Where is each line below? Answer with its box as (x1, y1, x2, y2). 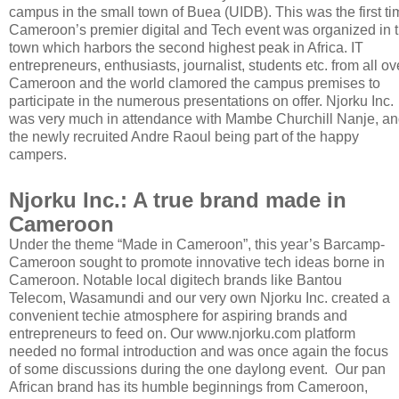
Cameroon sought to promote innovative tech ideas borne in (9, 255, 385, 271)
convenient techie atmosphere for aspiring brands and (9, 308, 347, 324)
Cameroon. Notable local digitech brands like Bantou (9, 273, 342, 289)
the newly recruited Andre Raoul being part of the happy (9, 129, 359, 145)
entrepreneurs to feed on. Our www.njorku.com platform (9, 326, 355, 342)
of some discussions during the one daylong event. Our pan (9, 362, 386, 378)
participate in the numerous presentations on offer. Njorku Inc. (9, 94, 394, 110)
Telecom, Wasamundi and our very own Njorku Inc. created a (9, 290, 390, 306)
